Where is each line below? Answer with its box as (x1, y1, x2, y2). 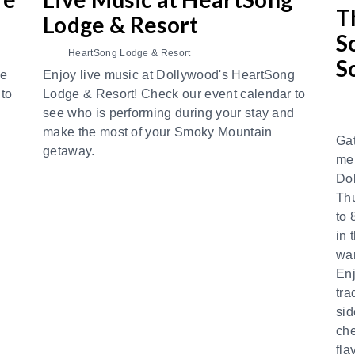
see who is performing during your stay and (43, 105, 295, 120)
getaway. (43, 143, 95, 158)
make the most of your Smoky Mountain (43, 124, 273, 139)
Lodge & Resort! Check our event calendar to (43, 86, 306, 101)
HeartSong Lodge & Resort (68, 47, 191, 59)
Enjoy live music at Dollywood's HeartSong (43, 67, 296, 82)
